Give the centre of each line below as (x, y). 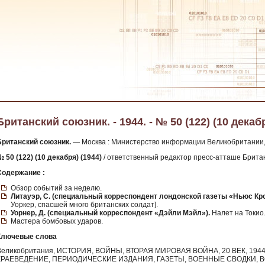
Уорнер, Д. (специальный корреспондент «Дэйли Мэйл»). (110, 213)
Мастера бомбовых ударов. (57, 221)
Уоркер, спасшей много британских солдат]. (84, 205)
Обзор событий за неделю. (56, 188)
